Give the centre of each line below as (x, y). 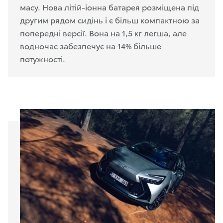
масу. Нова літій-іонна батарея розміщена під (110, 7)
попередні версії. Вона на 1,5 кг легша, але (103, 33)
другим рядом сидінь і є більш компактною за (110, 20)
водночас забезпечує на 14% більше (91, 46)
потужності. (43, 59)
